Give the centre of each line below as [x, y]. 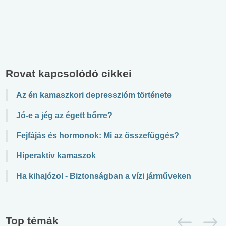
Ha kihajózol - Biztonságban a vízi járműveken [104, 176]
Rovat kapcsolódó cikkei [69, 73]
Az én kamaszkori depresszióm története [94, 95]
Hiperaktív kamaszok [56, 155]
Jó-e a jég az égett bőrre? [64, 115]
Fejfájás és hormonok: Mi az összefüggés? [98, 135]
